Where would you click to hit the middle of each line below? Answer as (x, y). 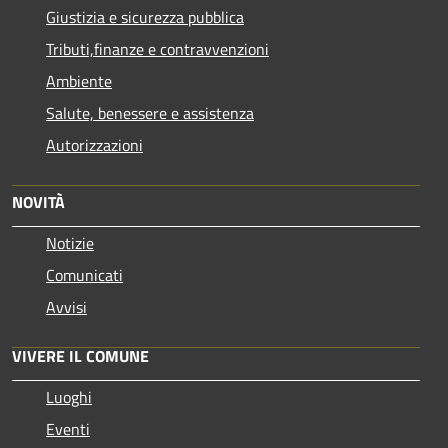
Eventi (68, 428)
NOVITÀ (38, 201)
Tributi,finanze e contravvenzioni (157, 48)
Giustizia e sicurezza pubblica (145, 16)
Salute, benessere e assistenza (150, 112)
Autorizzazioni (94, 144)
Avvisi (66, 306)
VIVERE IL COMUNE (80, 355)
